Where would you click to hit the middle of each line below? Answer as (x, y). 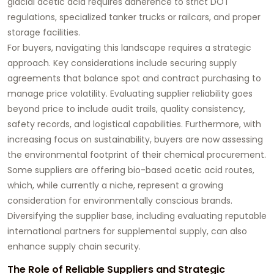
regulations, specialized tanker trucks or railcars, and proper (134, 17)
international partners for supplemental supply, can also (127, 231)
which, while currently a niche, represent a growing (115, 185)
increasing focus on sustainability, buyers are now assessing (135, 139)
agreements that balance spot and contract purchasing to (134, 78)
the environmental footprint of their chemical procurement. (137, 154)
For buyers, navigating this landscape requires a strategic (129, 47)
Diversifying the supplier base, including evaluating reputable (137, 216)
